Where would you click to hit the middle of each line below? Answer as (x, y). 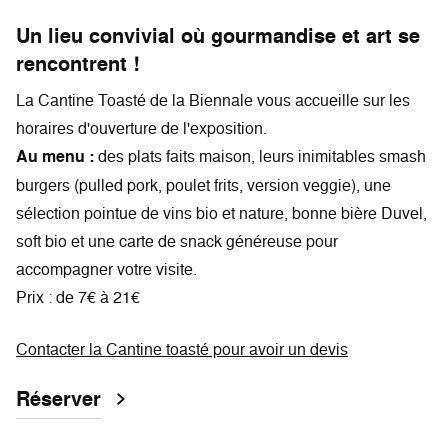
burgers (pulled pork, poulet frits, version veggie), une (203, 185)
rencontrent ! (78, 64)
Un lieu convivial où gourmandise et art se (218, 36)
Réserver (58, 399)
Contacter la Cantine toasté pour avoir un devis (182, 349)
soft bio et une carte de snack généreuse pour (177, 241)
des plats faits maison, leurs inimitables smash (260, 156)
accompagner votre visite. (106, 269)
